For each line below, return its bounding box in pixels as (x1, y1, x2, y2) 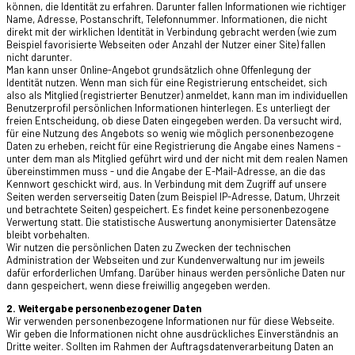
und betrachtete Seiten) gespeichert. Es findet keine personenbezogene (6, 203, 329, 216)
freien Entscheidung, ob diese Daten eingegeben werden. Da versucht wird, (6, 114, 342, 127)
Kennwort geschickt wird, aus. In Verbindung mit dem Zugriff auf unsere (6, 177, 326, 190)
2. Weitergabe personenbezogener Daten (6, 302, 201, 315)
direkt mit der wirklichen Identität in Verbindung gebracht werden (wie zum (6, 25, 337, 38)
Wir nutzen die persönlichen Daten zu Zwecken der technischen (6, 241, 291, 254)
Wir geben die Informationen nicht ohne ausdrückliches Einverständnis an (6, 327, 338, 340)
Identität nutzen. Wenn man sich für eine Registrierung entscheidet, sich (6, 76, 327, 89)
